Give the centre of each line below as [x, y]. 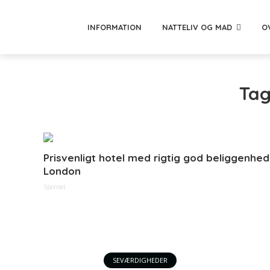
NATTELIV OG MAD [197, 27]
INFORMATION [115, 27]
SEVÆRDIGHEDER [140, 260]
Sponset [55, 187]
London [62, 171]
